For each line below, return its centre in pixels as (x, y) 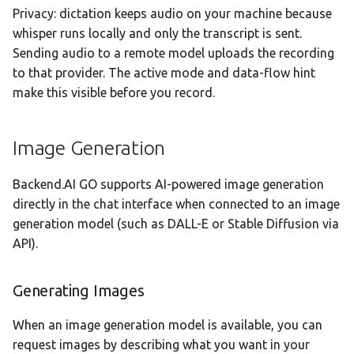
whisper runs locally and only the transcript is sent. (157, 34)
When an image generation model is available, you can (168, 325)
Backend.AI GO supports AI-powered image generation (168, 185)
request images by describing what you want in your (161, 345)
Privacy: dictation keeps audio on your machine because (172, 14)
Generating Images (79, 291)
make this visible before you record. (114, 93)
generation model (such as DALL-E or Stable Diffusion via (176, 224)
